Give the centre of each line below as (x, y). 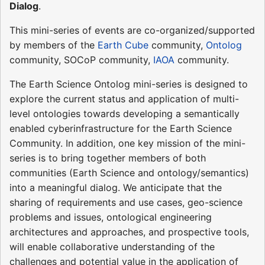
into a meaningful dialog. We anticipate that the (116, 188)
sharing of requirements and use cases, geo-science (126, 203)
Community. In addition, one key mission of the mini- (127, 143)
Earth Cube (123, 45)
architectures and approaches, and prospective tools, (129, 232)
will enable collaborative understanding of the (112, 247)
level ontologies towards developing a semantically (125, 114)
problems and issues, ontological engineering (111, 217)
